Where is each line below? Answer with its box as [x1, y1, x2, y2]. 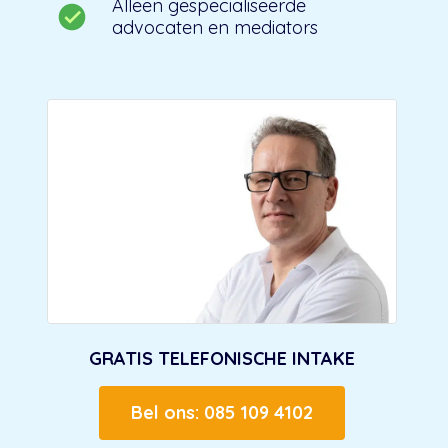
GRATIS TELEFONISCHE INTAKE [89, 347, 356, 370]
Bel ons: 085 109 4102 [131, 401, 314, 424]
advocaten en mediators [112, 16, 318, 39]
